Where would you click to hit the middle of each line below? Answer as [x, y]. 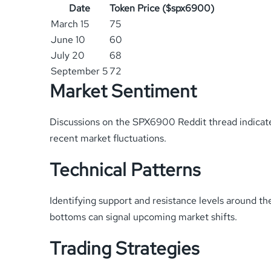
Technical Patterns [125, 169]
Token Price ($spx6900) [162, 8]
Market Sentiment [123, 90]
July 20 [68, 55]
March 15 [70, 24]
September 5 [80, 71]
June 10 [68, 39]
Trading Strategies [125, 248]
